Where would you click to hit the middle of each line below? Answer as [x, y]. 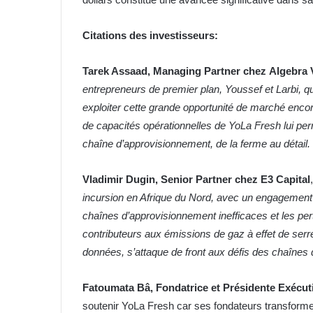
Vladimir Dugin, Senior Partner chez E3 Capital [196, 180]
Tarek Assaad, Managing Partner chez [174, 71]
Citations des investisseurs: [150, 36]
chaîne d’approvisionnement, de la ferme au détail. [196, 144]
